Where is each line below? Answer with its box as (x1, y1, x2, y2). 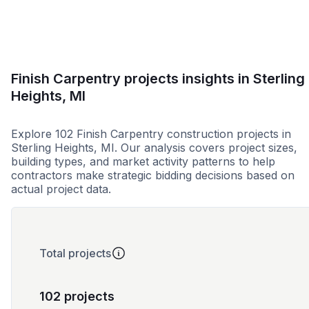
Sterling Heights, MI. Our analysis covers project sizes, (11, 141, 297, 155)
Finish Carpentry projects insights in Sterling (11, 70, 305, 87)
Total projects (39, 246, 111, 261)
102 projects (39, 289, 114, 304)
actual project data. (11, 182, 111, 197)
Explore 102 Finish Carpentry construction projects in (11, 127, 291, 141)
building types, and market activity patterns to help (11, 154, 275, 169)
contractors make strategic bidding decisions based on (11, 168, 295, 183)
